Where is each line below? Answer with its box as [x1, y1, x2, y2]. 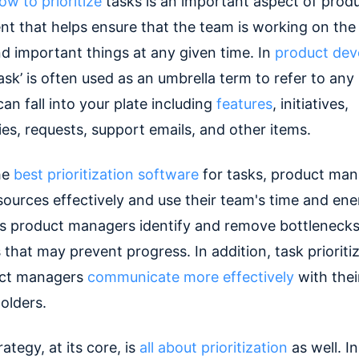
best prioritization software [13, 165, 199, 183]
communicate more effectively [87, 268, 294, 285]
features [216, 95, 272, 112]
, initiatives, [272, 95, 349, 112]
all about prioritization [139, 338, 288, 356]
